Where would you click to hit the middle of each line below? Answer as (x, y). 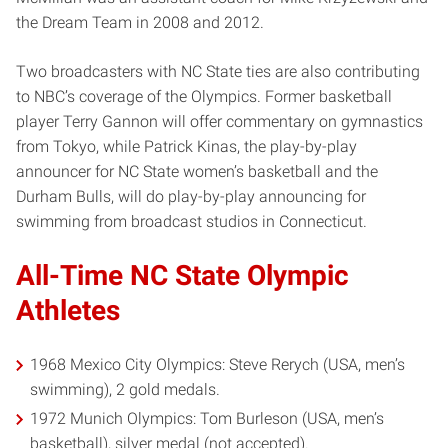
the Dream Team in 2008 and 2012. (140, 22)
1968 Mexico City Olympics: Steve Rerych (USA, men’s (218, 364)
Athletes (68, 310)
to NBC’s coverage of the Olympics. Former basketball (204, 96)
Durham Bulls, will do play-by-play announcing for (191, 196)
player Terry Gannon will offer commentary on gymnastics (219, 121)
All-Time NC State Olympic (182, 275)
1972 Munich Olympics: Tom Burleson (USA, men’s (207, 419)
